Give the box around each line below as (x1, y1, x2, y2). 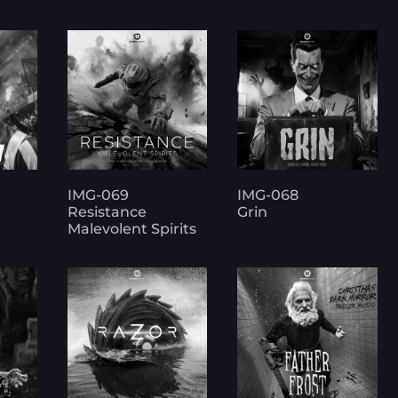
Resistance (68, 203, 147, 221)
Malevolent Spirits (68, 220, 197, 238)
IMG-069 (68, 187, 130, 204)
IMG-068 (237, 187, 299, 204)
